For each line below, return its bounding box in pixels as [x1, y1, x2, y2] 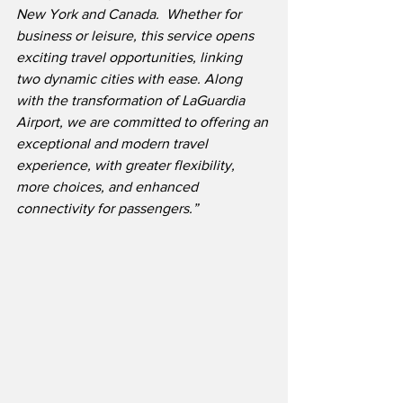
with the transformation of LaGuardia [16, 93, 248, 109]
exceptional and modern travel [16, 136, 211, 152]
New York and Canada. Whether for [16, 6, 245, 22]
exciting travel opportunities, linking [16, 49, 246, 66]
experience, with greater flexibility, [16, 157, 238, 174]
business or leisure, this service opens [16, 28, 257, 44]
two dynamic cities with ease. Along [16, 71, 246, 87]
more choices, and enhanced [16, 179, 201, 195]
